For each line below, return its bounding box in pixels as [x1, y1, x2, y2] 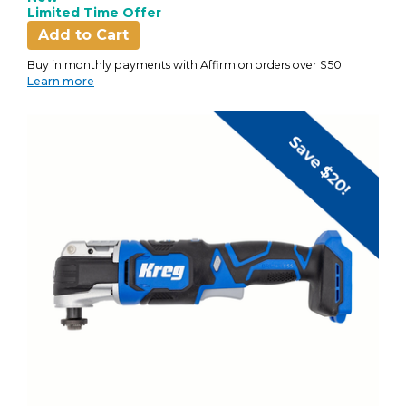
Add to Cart [38, 26, 129, 43]
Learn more [27, 74, 94, 88]
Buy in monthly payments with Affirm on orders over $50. [27, 58, 344, 72]
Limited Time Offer [27, 5, 161, 21]
